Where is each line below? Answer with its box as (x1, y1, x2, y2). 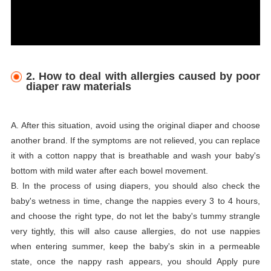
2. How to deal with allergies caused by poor (26, 70, 261, 82)
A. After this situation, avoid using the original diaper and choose (10, 120, 261, 130)
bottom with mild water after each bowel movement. (10, 165, 208, 175)
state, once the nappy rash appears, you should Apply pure (10, 256, 261, 266)
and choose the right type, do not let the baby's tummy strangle (10, 211, 261, 221)
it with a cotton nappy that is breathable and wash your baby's (10, 150, 261, 160)
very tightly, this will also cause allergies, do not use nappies (10, 226, 261, 236)
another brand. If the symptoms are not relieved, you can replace (10, 135, 261, 145)
